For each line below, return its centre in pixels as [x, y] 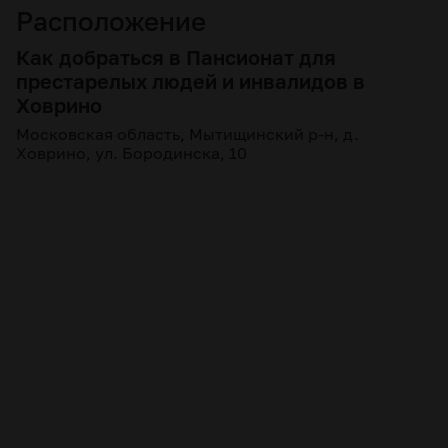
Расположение [111, 21]
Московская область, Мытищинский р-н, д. [187, 134]
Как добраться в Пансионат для [176, 57]
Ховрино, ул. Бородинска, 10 [131, 153]
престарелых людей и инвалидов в [190, 81]
